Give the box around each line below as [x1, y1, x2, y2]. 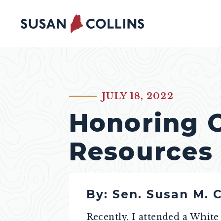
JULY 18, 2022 [102, 90, 174, 102]
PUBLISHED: [68, 95, 135, 106]
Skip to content [13, 13, 82, 24]
